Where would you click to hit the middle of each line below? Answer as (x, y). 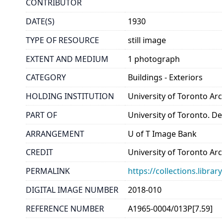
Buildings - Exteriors (166, 78)
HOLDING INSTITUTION (70, 96)
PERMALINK (48, 171)
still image (147, 40)
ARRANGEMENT (55, 134)
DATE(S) (40, 21)
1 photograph (154, 59)
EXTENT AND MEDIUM (67, 59)
